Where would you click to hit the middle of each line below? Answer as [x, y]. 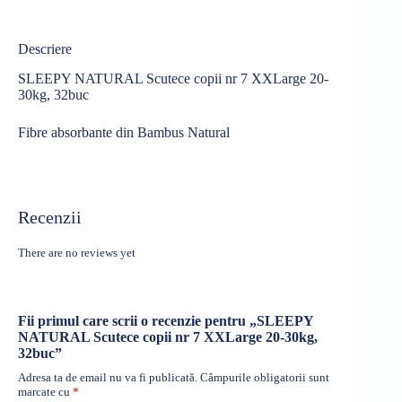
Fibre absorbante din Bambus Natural [124, 132]
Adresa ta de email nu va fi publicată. [108, 378]
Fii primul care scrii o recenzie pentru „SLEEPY [166, 321]
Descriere [45, 48]
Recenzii [50, 217]
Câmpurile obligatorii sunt [265, 378]
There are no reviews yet [77, 252]
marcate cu [45, 392]
